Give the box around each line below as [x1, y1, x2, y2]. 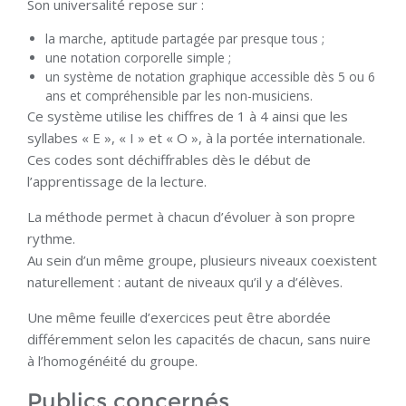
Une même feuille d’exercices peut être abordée [27, 308, 331, 327]
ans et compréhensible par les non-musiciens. [45, 87, 313, 105]
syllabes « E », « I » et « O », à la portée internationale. [27, 129, 365, 148]
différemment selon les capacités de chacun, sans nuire [27, 330, 371, 349]
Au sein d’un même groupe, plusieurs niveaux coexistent [27, 251, 377, 270]
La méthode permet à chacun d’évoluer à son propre [27, 208, 355, 227]
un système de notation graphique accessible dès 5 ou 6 [45, 68, 375, 86]
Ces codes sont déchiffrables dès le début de [27, 150, 311, 169]
